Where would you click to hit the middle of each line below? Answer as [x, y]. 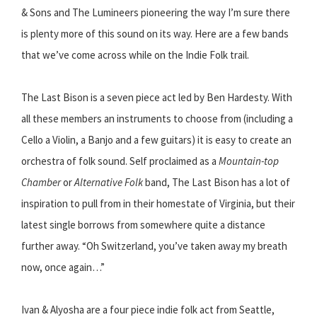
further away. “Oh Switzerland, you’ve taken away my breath [154, 246]
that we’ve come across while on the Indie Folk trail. [135, 55]
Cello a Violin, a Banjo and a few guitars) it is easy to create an [156, 140]
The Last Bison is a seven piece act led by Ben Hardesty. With [157, 98]
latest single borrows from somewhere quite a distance [143, 225]
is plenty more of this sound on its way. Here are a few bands [155, 34]
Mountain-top [249, 161]
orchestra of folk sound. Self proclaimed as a [120, 161]
